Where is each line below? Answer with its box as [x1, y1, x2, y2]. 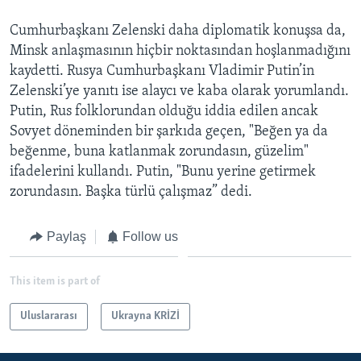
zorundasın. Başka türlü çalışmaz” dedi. [10, 184, 252, 200]
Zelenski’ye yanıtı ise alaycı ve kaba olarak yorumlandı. [10, 83, 349, 99]
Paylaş [46, 229, 86, 243]
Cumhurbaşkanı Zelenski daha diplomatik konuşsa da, [10, 23, 346, 39]
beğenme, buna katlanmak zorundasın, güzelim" [10, 143, 309, 160]
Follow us [122, 229, 178, 243]
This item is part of [10, 276, 100, 288]
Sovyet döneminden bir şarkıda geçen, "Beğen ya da [10, 123, 328, 139]
